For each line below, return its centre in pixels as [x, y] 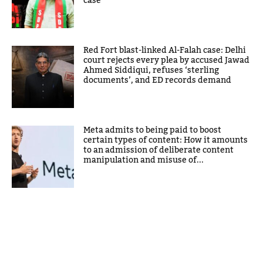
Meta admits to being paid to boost [153, 130]
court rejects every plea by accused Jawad [167, 60]
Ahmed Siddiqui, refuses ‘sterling [151, 70]
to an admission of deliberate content [159, 150]
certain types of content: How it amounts [166, 140]
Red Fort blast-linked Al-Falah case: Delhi [165, 50]
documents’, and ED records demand [158, 80]
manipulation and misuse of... [144, 160]
